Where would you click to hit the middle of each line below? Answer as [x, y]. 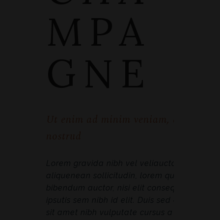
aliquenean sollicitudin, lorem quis [113, 176]
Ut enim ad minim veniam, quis [119, 120]
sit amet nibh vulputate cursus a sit [115, 212]
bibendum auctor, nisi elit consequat [117, 188]
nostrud [64, 137]
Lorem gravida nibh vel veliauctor [113, 163]
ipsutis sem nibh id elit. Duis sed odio [118, 200]
